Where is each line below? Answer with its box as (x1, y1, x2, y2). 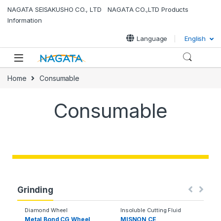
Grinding (17, 184, 53, 195)
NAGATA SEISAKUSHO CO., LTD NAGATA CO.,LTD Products (7, 5, 188, 13)
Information (7, 16, 42, 24)
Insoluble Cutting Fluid (120, 206, 181, 214)
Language (137, 34, 168, 42)
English (184, 34, 206, 42)
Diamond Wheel (25, 206, 68, 214)
